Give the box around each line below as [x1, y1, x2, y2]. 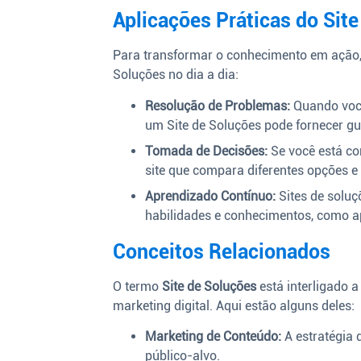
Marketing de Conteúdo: [145, 329, 282, 345]
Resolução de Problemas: [145, 98, 291, 114]
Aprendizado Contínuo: [145, 188, 276, 204]
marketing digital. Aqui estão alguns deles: [113, 297, 355, 313]
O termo [113, 278, 163, 294]
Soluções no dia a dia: [113, 67, 239, 83]
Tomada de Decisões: [145, 143, 268, 159]
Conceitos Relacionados [113, 239, 331, 263]
